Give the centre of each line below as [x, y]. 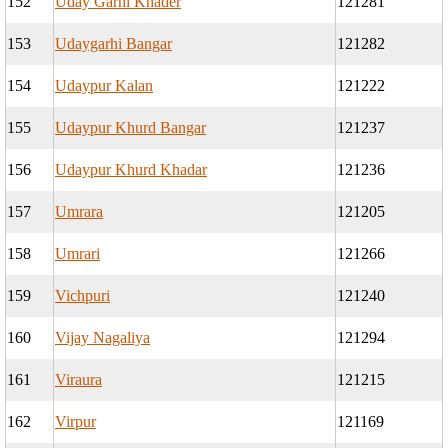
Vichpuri [82, 296]
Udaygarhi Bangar [113, 44]
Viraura [78, 380]
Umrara [79, 212]
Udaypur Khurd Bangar [130, 128]
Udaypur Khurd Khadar [131, 170]
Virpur [75, 422]
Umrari [77, 254]
